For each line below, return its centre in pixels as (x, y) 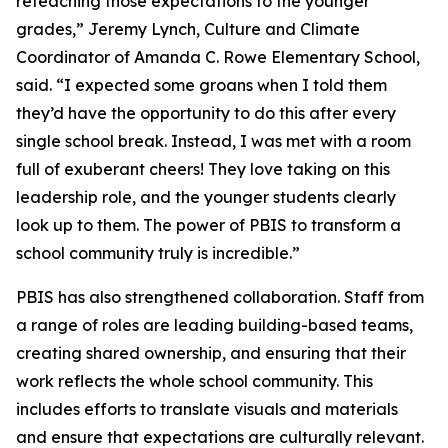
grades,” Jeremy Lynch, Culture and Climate (188, 29)
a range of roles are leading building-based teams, (214, 325)
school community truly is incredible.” (158, 253)
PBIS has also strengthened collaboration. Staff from (220, 297)
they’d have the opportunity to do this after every (206, 113)
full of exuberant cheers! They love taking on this (203, 169)
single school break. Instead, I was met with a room (213, 141)
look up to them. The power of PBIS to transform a (208, 225)
